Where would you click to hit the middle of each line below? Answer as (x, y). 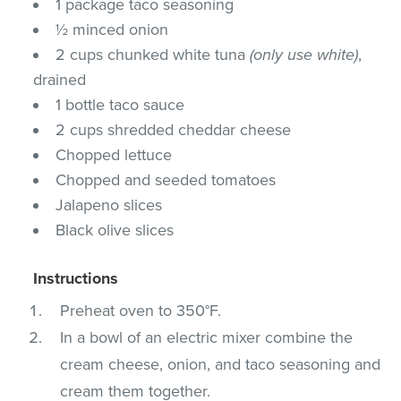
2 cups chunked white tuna (153, 54)
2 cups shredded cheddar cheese (174, 129)
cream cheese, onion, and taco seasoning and (221, 364)
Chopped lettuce (114, 154)
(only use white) (304, 54)
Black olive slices (115, 230)
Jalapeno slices (109, 205)
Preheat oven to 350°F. (141, 310)
